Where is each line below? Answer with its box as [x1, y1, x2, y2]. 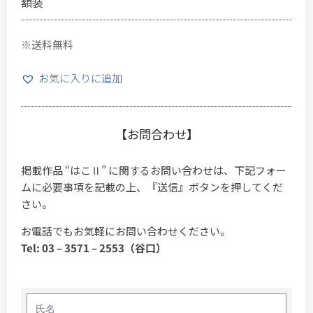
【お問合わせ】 [115, 124, 198, 143]
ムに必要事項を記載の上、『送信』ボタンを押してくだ [21, 179, 283, 194]
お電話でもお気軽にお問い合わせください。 [21, 223, 231, 238]
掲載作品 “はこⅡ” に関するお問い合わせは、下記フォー [21, 162, 286, 177]
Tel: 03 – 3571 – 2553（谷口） [21, 240, 166, 255]
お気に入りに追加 [38, 70, 122, 85]
